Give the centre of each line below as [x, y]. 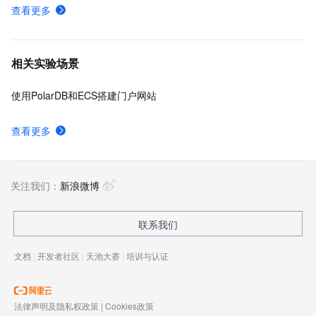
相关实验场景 [45, 63]
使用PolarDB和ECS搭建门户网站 [84, 95]
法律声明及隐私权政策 [56, 306]
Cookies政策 [129, 306]
